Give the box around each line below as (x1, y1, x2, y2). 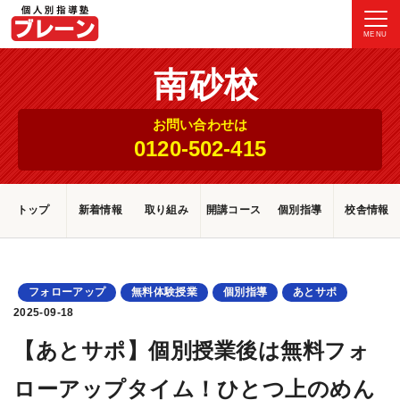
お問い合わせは (152, 117, 248, 132)
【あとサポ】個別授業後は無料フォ (13, 337, 370, 362)
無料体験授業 (131, 285, 197, 298)
